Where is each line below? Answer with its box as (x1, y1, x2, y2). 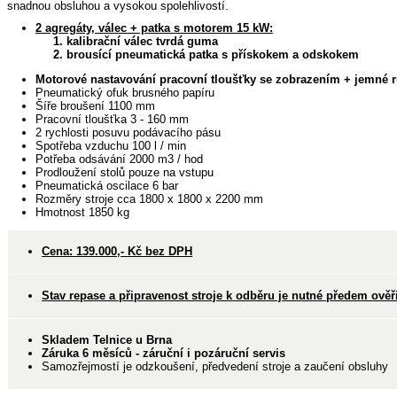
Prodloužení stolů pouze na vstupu (35, 166, 214, 180)
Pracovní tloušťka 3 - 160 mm (35, 113, 189, 127)
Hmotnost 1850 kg (35, 206, 129, 220)
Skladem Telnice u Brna (42, 332, 173, 346)
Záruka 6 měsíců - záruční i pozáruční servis (42, 346, 286, 360)
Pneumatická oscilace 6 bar (35, 179, 178, 193)
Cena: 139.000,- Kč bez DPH (42, 244, 193, 258)
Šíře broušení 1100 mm (35, 99, 155, 113)
